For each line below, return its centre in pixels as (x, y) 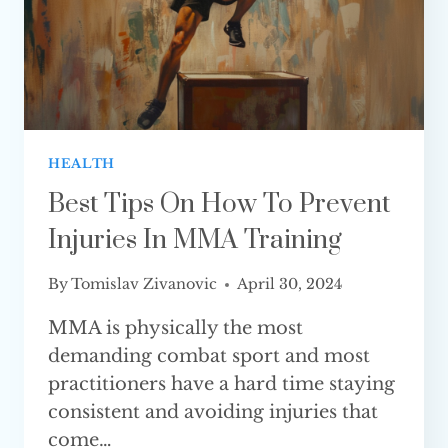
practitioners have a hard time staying (221, 384)
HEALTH (81, 164)
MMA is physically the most (175, 328)
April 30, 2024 (290, 284)
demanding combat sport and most (209, 356)
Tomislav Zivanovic (144, 284)
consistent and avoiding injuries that (213, 412)
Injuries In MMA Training (198, 240)
